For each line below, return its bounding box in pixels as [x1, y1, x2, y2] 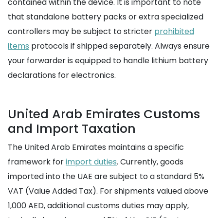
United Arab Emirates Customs [8, 105, 200, 123]
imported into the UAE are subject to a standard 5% [8, 170, 204, 182]
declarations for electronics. [8, 69, 116, 81]
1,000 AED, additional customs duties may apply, [8, 200, 189, 211]
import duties [66, 156, 117, 167]
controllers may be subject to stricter [8, 25, 154, 37]
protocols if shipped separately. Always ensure [29, 40, 210, 52]
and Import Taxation [8, 120, 136, 137]
